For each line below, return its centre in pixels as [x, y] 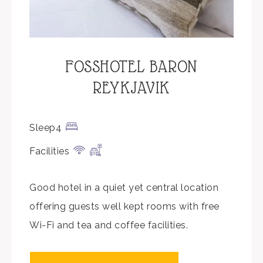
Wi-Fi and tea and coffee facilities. [109, 225]
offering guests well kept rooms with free [124, 206]
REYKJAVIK [131, 88]
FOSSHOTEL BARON [131, 67]
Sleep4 [45, 128]
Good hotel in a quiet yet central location [124, 188]
